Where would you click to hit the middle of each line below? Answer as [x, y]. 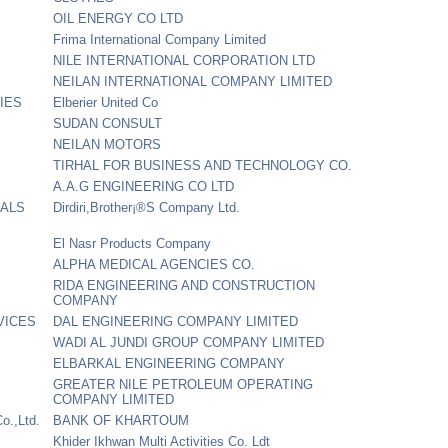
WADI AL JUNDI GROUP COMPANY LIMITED [189, 342]
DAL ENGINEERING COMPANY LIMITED [176, 321]
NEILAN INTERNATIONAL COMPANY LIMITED [193, 81]
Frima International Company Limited [160, 39]
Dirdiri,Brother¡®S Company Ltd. [147, 207]
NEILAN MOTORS [107, 144]
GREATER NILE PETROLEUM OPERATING [183, 384]
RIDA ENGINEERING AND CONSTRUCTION [184, 285]
